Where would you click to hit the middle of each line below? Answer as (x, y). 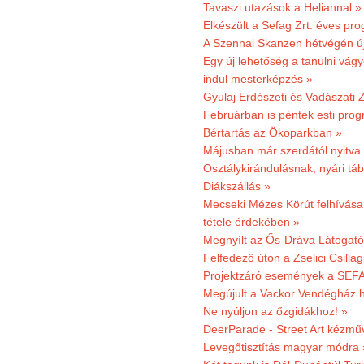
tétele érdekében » (251, 222)
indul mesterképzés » (258, 79)
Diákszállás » (237, 186)
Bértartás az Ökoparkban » (273, 132)
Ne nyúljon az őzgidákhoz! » (275, 311)
